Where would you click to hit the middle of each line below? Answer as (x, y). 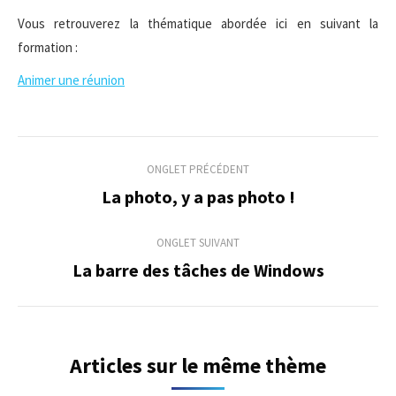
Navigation (88, 155)
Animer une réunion (71, 80)
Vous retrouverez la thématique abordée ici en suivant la (198, 23)
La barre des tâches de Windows (198, 270)
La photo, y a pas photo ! (198, 197)
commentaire (103, 232)
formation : (48, 47)
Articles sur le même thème (198, 366)
